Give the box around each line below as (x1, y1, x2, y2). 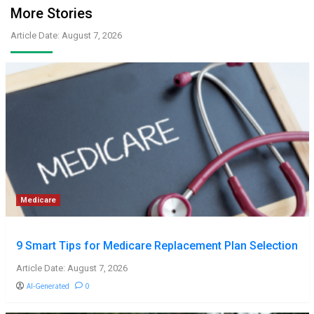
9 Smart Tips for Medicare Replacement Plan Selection (15, 239, 298, 252)
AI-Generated (26, 281, 69, 291)
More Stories (11, 5, 93, 22)
